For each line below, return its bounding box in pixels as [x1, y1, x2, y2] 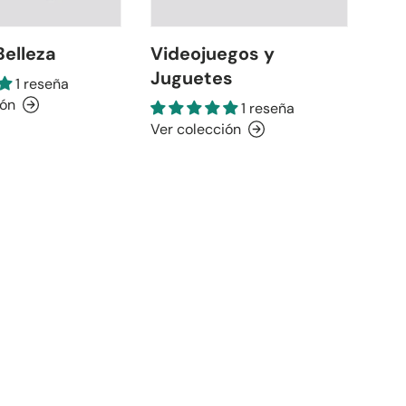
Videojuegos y [150, 41, 275, 65]
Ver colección [150, 119, 242, 139]
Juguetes [150, 65, 234, 90]
